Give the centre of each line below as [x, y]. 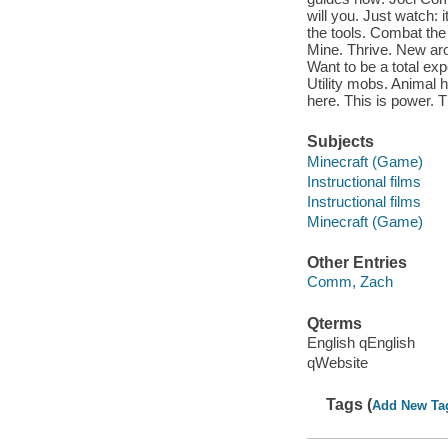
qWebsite [337, 363]
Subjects [340, 142]
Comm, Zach [349, 282]
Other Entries [356, 262]
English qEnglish [360, 343]
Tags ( [349, 404]
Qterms [334, 323]
